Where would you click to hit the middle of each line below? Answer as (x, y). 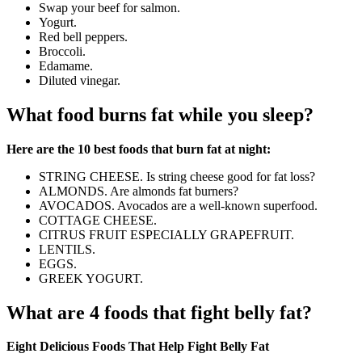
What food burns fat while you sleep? (160, 114)
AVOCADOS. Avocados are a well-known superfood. (178, 205)
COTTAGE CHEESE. (98, 220)
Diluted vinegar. (80, 80)
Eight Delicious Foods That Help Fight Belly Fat (138, 347)
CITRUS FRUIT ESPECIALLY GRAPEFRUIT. (166, 234)
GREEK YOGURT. (91, 278)
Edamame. (66, 65)
